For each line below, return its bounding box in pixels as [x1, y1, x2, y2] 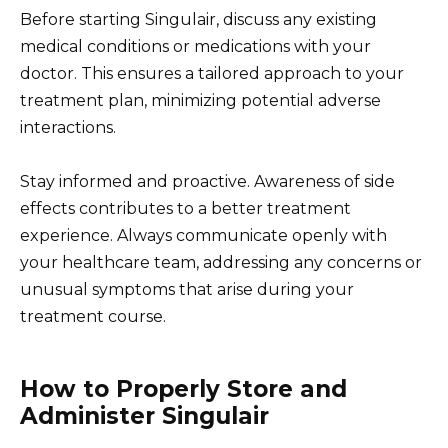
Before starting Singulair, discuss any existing [20, 10, 377, 30]
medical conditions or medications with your [20, 37, 371, 57]
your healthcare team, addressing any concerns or [20, 253, 422, 273]
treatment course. [20, 307, 166, 327]
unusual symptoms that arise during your [20, 280, 354, 300]
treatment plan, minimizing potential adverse [20, 91, 381, 111]
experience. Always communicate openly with [20, 226, 387, 246]
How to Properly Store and [20, 375, 347, 404]
